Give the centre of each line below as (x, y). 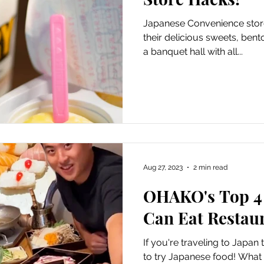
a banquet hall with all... (193, 51)
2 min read (210, 167)
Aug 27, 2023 (163, 167)
